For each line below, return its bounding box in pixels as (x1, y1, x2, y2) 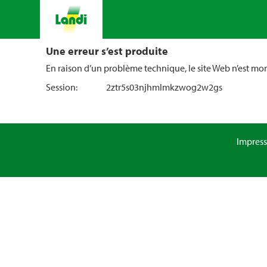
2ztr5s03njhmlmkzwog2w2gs (105, 81, 222, 93)
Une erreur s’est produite (46, 44, 168, 58)
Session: (46, 81, 77, 93)
